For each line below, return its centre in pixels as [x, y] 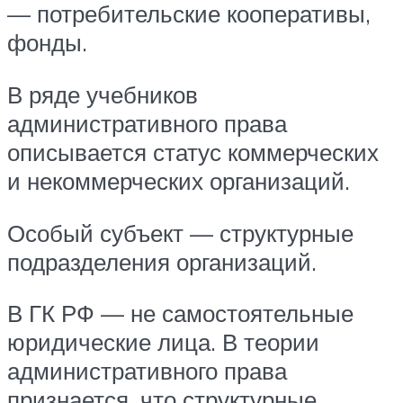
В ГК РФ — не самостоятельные [180, 313]
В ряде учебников [103, 94]
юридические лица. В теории [163, 342]
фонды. [47, 43]
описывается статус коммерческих [193, 152]
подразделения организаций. [162, 261]
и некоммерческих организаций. [179, 180]
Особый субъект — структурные [180, 233]
